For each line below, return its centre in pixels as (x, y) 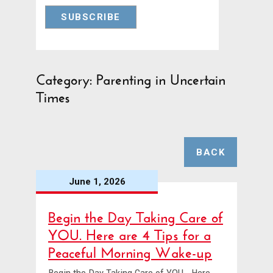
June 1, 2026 (97, 182)
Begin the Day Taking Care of (136, 215)
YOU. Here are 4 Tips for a (129, 233)
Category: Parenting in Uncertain (131, 77)
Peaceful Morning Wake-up (130, 250)
